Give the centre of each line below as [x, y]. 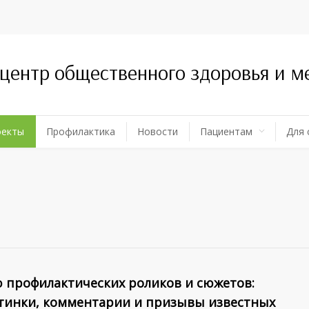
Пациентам [226, 132]
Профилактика [81, 132]
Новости [158, 132]
